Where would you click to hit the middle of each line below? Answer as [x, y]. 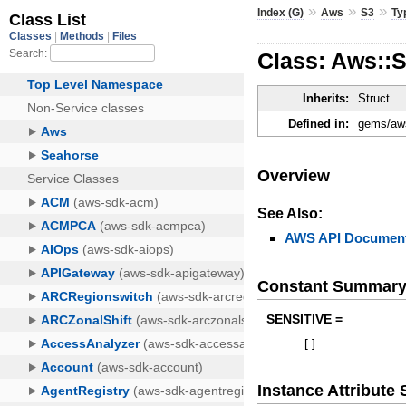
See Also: [290, 213]
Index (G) [281, 12]
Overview [294, 175]
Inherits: [326, 99]
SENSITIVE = [305, 319]
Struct [374, 99]
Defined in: [319, 124]
